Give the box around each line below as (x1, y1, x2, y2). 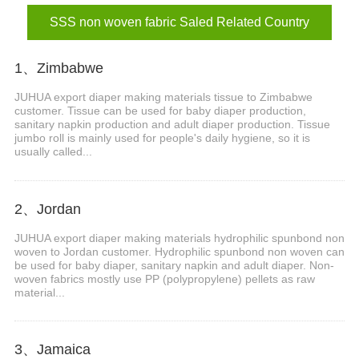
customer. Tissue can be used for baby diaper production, (14, 103, 306, 117)
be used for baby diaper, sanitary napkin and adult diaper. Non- (14, 258, 334, 272)
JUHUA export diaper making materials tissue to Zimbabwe (14, 90, 313, 103)
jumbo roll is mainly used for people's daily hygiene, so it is (14, 131, 310, 144)
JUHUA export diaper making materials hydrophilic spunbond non (14, 231, 345, 244)
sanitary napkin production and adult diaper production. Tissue (14, 117, 330, 131)
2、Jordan (14, 200, 81, 217)
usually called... (14, 144, 92, 158)
